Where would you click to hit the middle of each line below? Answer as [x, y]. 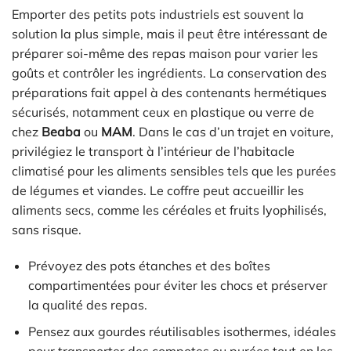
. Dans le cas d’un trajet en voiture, [233, 132]
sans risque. [47, 230]
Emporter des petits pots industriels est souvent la [158, 14]
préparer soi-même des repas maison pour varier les [165, 54]
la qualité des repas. [87, 304]
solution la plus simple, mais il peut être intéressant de [170, 34]
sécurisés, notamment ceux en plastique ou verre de [163, 112]
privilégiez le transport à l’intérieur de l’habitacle [153, 152]
